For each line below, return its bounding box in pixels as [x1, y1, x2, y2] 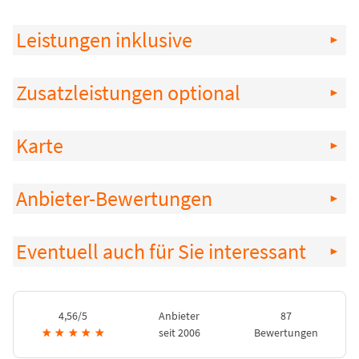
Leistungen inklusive [16, 27, 192, 54]
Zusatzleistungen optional [16, 80, 240, 107]
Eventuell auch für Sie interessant [16, 239, 306, 265]
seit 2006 [158, 325, 200, 341]
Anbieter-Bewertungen [16, 186, 212, 212]
